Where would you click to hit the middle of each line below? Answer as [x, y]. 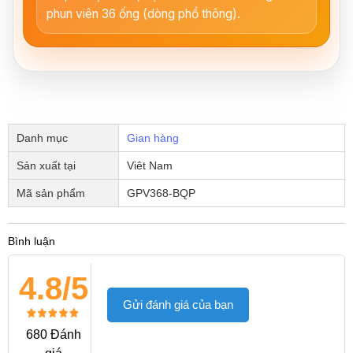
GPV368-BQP [161, 193]
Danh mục [42, 138]
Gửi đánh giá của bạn [178, 305]
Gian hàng [153, 138]
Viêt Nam [150, 166]
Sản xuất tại [46, 166]
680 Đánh [54, 335]
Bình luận [32, 242]
